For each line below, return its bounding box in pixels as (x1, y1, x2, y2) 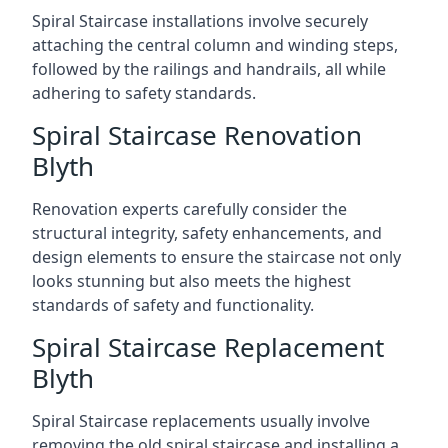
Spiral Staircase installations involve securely (32, 10, 368, 32)
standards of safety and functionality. (32, 294, 314, 316)
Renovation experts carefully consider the (32, 198, 347, 220)
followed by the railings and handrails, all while (32, 58, 386, 80)
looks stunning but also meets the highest (32, 270, 351, 292)
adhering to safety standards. (32, 82, 256, 104)
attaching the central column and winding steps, (32, 34, 398, 56)
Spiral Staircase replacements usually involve (32, 410, 370, 432)
